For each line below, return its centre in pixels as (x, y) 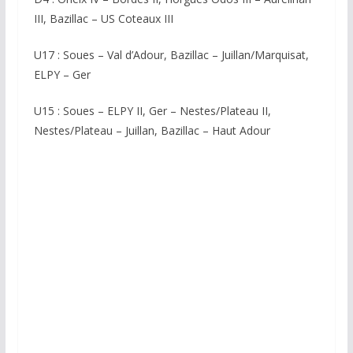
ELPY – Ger (62, 74)
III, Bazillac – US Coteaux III (103, 19)
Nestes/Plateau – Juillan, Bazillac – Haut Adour (152, 130)
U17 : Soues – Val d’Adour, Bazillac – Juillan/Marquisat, (171, 55)
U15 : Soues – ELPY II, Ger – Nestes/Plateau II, (152, 111)
